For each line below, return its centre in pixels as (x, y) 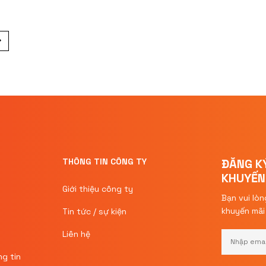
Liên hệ (76, 234)
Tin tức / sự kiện (94, 211)
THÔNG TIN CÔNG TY (104, 161)
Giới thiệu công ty (97, 189)
